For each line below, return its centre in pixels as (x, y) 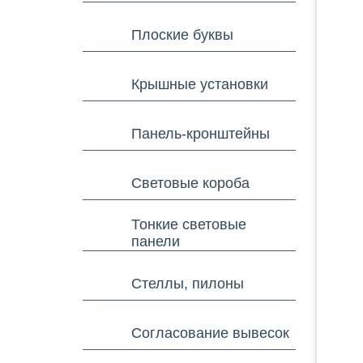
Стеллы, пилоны (188, 283)
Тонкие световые (189, 224)
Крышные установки (200, 84)
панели (156, 241)
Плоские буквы (182, 34)
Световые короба (190, 183)
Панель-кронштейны (201, 133)
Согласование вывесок (210, 333)
